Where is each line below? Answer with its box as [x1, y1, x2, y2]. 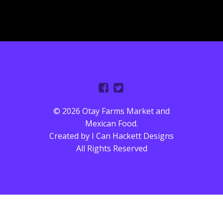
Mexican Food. [85, 118, 138, 129]
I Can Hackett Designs [92, 130, 174, 141]
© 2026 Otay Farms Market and [53, 106, 170, 116]
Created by [49, 130, 92, 141]
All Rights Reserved [76, 143, 147, 154]
